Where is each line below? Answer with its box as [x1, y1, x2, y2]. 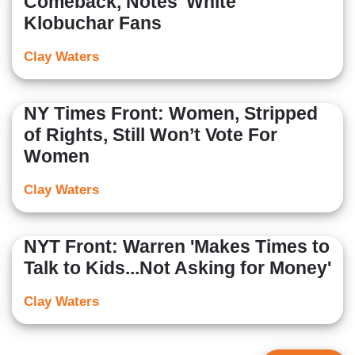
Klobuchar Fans [24, 13, 162, 34]
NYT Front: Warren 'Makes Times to [24, 236, 330, 258]
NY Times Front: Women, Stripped [24, 103, 318, 124]
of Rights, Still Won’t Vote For [24, 124, 277, 146]
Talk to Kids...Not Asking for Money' [24, 258, 331, 279]
